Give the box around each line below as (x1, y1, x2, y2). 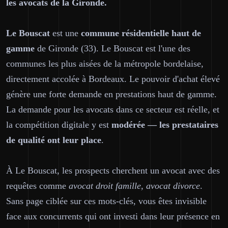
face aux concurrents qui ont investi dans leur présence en (6, 211, 220, 221)
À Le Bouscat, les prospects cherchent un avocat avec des (6, 165, 220, 176)
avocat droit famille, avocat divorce (69, 181, 200, 191)
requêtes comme (6, 181, 69, 191)
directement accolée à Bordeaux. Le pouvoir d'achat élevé (6, 74, 220, 84)
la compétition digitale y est (6, 120, 111, 130)
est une (50, 28, 81, 38)
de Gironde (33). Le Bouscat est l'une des (35, 43, 190, 53)
